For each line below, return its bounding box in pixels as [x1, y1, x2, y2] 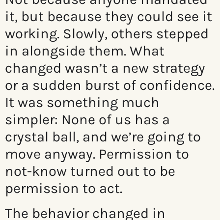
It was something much [5, 94, 160, 111]
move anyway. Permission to [5, 145, 189, 163]
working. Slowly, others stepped [5, 25, 209, 42]
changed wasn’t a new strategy [5, 59, 205, 77]
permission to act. [5, 180, 122, 197]
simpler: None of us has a [5, 111, 170, 128]
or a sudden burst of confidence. [5, 77, 215, 94]
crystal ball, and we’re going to [5, 128, 201, 145]
